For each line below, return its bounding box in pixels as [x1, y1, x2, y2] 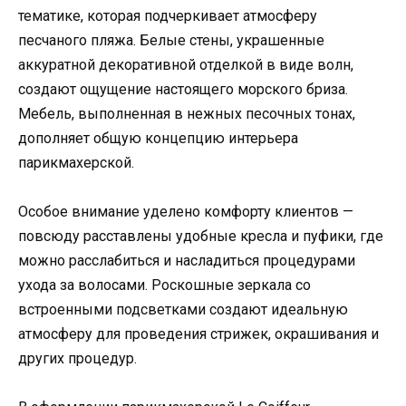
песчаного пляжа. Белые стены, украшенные [18, 31, 324, 49]
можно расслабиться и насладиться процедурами [18, 252, 355, 270]
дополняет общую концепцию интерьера [18, 129, 298, 147]
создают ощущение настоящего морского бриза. [18, 80, 348, 98]
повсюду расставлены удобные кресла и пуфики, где [18, 227, 383, 246]
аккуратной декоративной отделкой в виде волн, [18, 55, 353, 73]
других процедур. [18, 350, 137, 368]
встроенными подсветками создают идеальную [18, 301, 348, 319]
